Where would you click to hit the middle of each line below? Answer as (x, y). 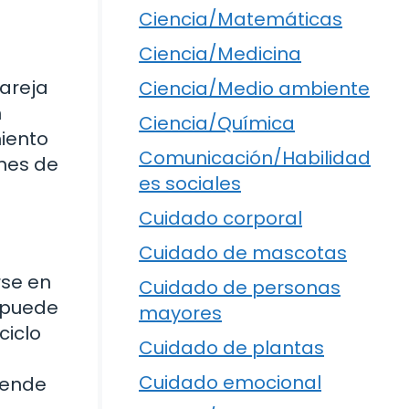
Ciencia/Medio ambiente (254, 88)
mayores (180, 313)
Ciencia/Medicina (220, 53)
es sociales (190, 183)
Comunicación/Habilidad (255, 157)
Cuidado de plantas (231, 347)
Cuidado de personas (240, 287)
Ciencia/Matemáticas (241, 19)
